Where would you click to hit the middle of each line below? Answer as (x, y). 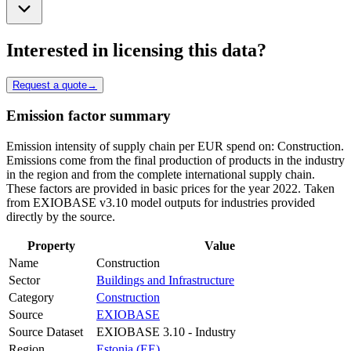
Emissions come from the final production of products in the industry (175, 161)
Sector (24, 280)
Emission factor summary (89, 116)
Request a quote (50, 85)
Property (51, 246)
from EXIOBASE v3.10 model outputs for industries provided (161, 203)
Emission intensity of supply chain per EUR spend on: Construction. (175, 147)
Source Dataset (46, 332)
